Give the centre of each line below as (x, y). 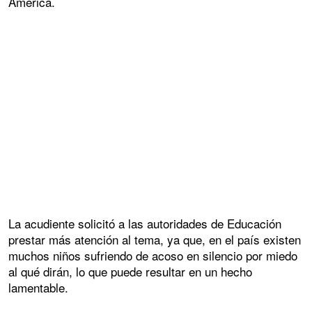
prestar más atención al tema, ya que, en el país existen (155, 239)
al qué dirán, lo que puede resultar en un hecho (130, 271)
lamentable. (38, 287)
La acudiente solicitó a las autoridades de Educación (145, 223)
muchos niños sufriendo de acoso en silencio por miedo (153, 255)
